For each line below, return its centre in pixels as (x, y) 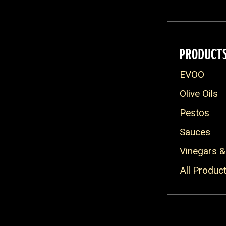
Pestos (194, 113)
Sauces (195, 132)
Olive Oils (199, 94)
